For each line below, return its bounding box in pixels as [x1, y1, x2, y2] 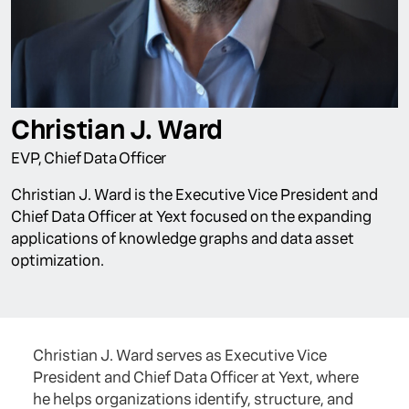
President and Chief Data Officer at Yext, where [33, 368, 359, 387]
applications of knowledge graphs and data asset [11, 229, 354, 248]
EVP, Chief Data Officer [11, 149, 167, 168]
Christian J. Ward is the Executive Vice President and [11, 185, 378, 204]
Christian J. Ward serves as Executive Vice [33, 346, 327, 365]
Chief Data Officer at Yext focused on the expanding [11, 207, 372, 226]
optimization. [11, 251, 104, 270]
